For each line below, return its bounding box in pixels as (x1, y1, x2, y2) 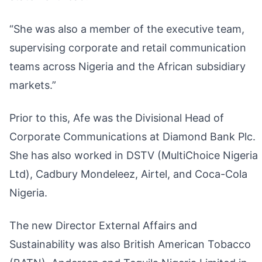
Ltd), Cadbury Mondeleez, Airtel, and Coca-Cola (9, 168, 247, 180)
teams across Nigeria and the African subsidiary (9, 60, 246, 73)
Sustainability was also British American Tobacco (9, 238, 251, 250)
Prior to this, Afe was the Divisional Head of (9, 112, 224, 124)
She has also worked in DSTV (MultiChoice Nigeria (9, 149, 258, 161)
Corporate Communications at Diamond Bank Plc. (9, 130, 256, 143)
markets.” (9, 79, 56, 91)
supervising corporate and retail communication (9, 42, 246, 54)
